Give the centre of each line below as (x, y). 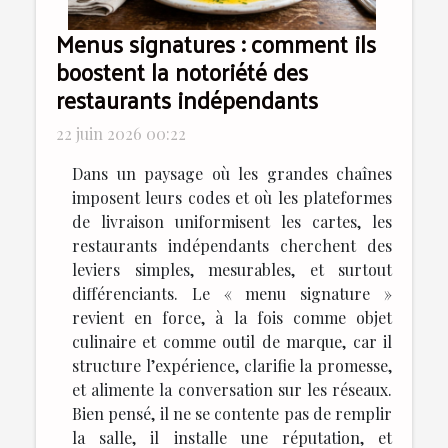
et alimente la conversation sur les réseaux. (232, 390)
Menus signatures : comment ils (216, 44)
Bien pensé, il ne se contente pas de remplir (232, 414)
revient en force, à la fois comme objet (232, 318)
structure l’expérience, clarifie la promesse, (232, 366)
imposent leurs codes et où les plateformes (232, 198)
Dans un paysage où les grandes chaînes (232, 174)
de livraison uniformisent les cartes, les (232, 222)
